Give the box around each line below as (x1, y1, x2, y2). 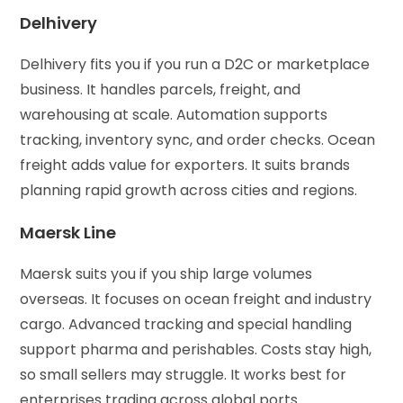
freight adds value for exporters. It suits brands (20, 154, 351, 175)
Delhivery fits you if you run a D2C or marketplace (20, 53, 371, 75)
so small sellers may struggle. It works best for (20, 363, 347, 385)
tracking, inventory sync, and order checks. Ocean (20, 129, 376, 150)
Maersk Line (20, 220, 121, 244)
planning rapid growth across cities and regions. (20, 179, 362, 201)
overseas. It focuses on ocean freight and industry (20, 288, 372, 309)
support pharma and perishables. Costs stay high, (20, 338, 372, 360)
